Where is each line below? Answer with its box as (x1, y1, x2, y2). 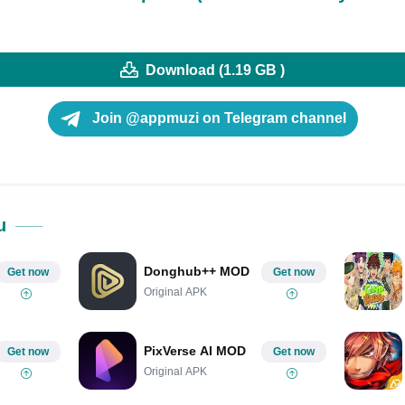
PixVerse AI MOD (143, 343, 246, 358)
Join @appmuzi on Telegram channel (88, 110, 346, 127)
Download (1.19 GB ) (146, 61, 285, 78)
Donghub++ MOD (143, 263, 250, 278)
